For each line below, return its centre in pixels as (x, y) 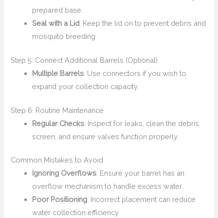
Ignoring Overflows (64, 173)
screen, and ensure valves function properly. (106, 136)
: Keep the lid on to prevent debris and (143, 23)
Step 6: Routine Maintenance (57, 110)
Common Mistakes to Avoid (57, 160)
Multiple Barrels (58, 73)
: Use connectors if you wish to (135, 73)
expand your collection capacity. (86, 86)
